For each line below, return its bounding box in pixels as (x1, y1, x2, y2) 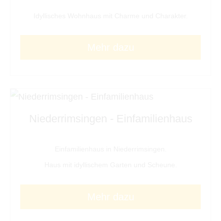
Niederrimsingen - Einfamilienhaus (29, 112, 192, 125)
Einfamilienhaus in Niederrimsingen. (54, 145, 167, 153)
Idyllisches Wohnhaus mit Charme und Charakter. (33, 11, 188, 20)
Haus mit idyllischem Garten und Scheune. (44, 161, 177, 169)
